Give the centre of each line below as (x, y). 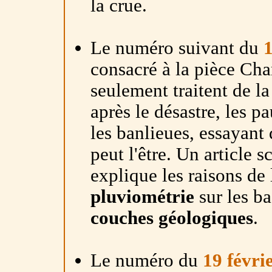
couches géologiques (172, 218)
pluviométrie (142, 197)
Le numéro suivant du (177, 48)
